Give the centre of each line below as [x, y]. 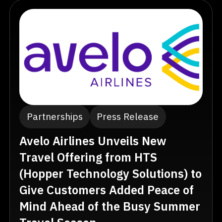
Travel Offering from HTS [88, 158]
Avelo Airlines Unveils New [93, 141]
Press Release [128, 116]
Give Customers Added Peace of [107, 190]
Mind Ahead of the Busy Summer [110, 207]
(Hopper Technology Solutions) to [111, 174]
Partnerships [55, 116]
